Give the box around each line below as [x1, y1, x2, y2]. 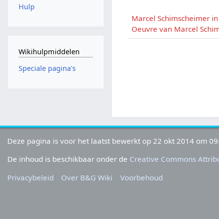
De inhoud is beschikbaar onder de [7, 154, 130, 164]
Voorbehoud [120, 172, 163, 182]
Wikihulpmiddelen [18, 46, 80, 56]
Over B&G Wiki [61, 172, 113, 182]
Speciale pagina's [18, 64, 76, 73]
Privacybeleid [7, 172, 54, 182]
